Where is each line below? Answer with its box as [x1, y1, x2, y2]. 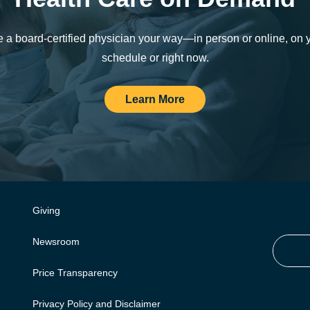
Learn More [125, 93, 185, 106]
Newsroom [33, 235, 80, 247]
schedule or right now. [101, 52, 209, 64]
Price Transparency [33, 266, 118, 278]
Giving [33, 204, 60, 216]
